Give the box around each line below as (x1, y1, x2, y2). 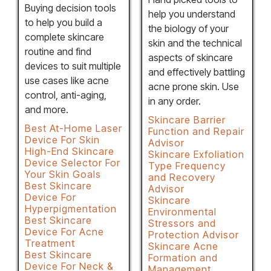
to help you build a (25, 16, 102, 28)
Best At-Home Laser (25, 122, 122, 134)
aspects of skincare (148, 51, 233, 64)
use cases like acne (25, 74, 109, 87)
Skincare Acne (148, 240, 218, 252)
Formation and (148, 251, 218, 264)
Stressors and (148, 217, 216, 229)
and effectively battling (148, 65, 245, 78)
